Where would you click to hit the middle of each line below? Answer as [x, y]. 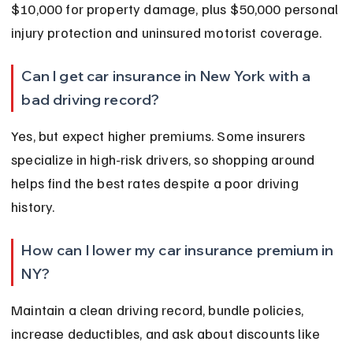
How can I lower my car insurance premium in [179, 251]
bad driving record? [91, 100]
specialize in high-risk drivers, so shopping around [165, 160]
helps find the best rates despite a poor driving [156, 183]
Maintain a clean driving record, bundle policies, [159, 310]
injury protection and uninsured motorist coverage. [167, 33]
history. [33, 207]
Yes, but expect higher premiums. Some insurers [160, 136]
